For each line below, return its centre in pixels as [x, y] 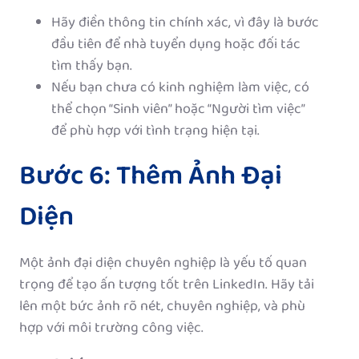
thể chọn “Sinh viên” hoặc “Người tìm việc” [178, 109]
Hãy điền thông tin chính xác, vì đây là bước [185, 23]
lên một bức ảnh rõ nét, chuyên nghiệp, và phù [162, 307]
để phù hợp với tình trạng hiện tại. [155, 131]
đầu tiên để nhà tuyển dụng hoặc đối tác [176, 44]
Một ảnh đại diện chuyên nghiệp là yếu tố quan [163, 263]
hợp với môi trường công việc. [111, 328]
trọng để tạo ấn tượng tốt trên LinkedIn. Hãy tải [167, 285]
